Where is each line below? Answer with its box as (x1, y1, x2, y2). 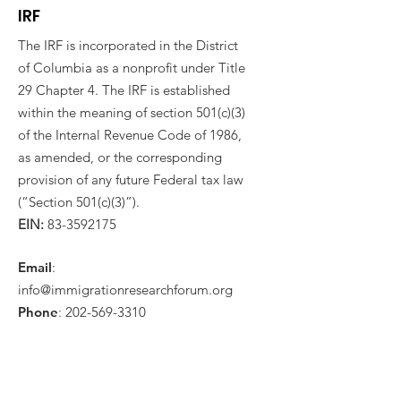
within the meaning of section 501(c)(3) (18, 104, 245, 121)
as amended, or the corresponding (18, 149, 222, 166)
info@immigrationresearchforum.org (18, 281, 233, 298)
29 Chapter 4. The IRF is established (18, 81, 230, 98)
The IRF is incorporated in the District (18, 37, 238, 54)
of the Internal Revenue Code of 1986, (18, 126, 242, 143)
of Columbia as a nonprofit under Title (18, 59, 245, 76)
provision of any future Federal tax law (18, 171, 243, 188)
